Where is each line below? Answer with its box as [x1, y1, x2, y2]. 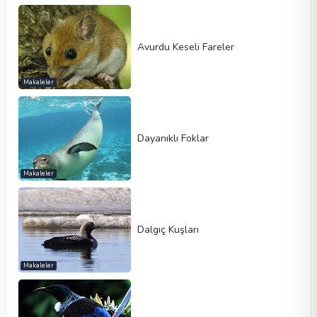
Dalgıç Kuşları [137, 223, 200, 237]
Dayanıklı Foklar [137, 132, 209, 146]
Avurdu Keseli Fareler [137, 40, 235, 54]
